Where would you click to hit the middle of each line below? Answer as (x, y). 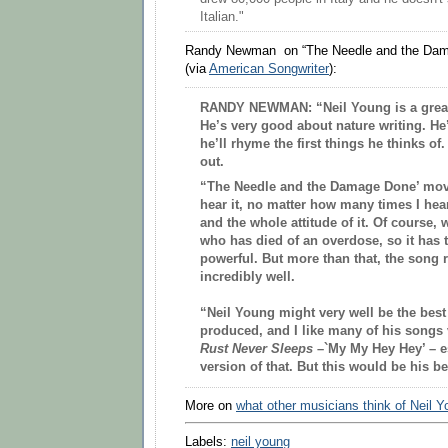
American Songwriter (269, 68)
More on (210, 406)
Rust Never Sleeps (256, 348)
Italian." (222, 17)
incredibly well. (247, 276)
